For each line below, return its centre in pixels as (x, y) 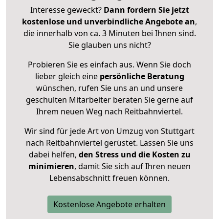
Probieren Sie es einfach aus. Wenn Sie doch (109, 65)
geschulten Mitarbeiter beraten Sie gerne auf (109, 100)
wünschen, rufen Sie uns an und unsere (109, 88)
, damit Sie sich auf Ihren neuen (132, 166)
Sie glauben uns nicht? (109, 45)
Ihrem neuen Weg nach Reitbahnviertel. (109, 112)
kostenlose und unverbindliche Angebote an (109, 22)
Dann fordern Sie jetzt (146, 10)
